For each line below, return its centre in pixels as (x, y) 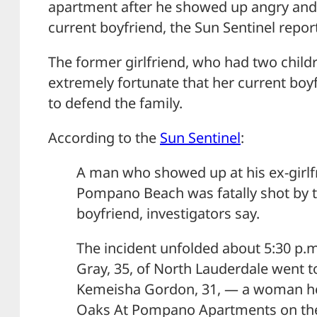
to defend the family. (115, 103)
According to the (104, 137)
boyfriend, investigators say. (168, 213)
